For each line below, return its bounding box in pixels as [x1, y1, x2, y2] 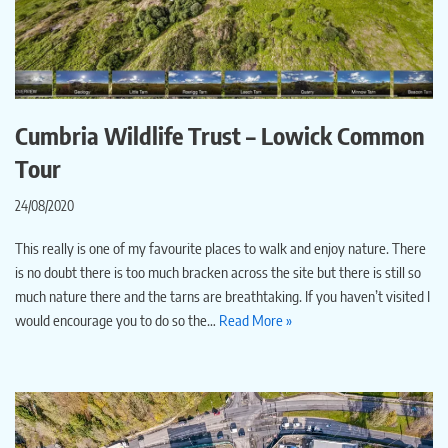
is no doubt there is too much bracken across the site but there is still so [15, 263, 421, 282]
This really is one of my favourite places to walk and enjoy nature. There [15, 239, 426, 258]
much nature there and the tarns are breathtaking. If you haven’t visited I [15, 287, 430, 306]
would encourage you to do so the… [15, 311, 219, 330]
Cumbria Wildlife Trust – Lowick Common [15, 120, 425, 151]
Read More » [219, 311, 292, 330]
